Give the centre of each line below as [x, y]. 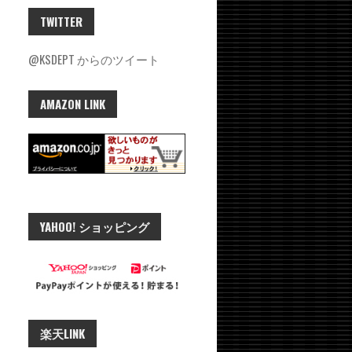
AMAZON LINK [73, 103]
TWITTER [61, 21]
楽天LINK [62, 334]
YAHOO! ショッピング [95, 226]
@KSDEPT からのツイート [94, 59]
